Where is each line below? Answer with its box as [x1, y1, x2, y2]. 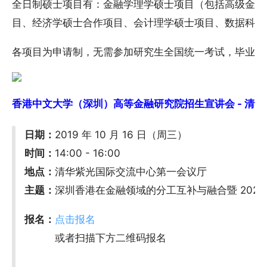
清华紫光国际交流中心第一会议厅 [55, 165, 207, 178]
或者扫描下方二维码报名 [24, 231, 167, 244]
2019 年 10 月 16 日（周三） [55, 128, 188, 141]
